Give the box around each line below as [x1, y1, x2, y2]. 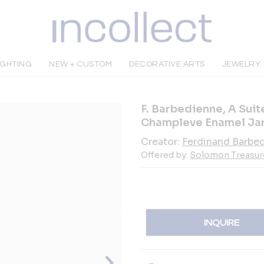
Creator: [141, 136, 182, 148]
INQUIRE [204, 217, 240, 227]
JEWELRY [222, 60, 261, 68]
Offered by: [141, 150, 190, 160]
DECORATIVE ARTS [129, 60, 205, 68]
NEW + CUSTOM [49, 60, 113, 68]
